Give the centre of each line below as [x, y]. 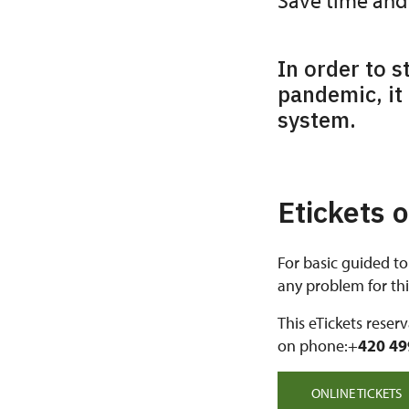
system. [317, 120]
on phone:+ [318, 346]
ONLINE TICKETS [357, 393]
